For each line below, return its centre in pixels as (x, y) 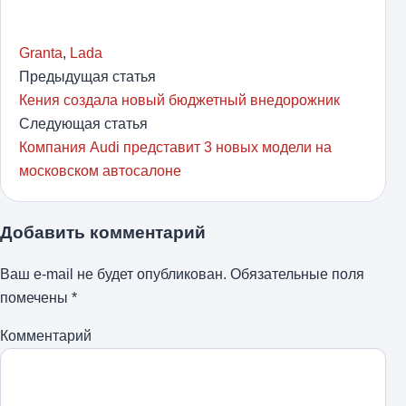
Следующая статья (83, 124)
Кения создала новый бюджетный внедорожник (179, 100)
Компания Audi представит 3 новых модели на (175, 147)
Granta (41, 53)
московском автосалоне (100, 171)
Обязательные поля (295, 275)
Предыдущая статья (87, 77)
